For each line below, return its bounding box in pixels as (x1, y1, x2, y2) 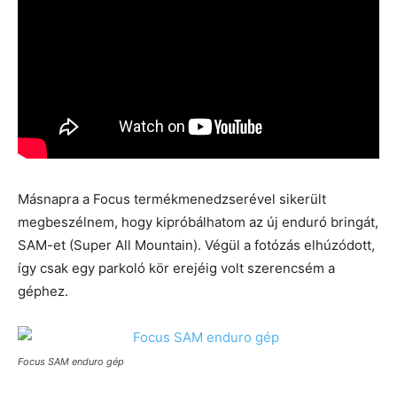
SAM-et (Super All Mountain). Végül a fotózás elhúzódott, (18, 237, 375, 254)
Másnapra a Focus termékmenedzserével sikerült (18, 191, 326, 208)
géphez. (18, 283, 68, 300)
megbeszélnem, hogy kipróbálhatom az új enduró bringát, (18, 214, 378, 231)
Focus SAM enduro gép (18, 355, 124, 369)
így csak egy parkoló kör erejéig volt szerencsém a (18, 260, 335, 277)
